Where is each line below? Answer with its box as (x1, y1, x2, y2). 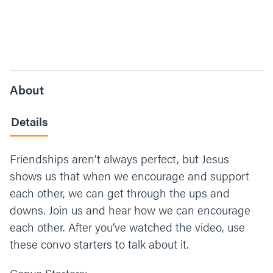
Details (11, 113, 48, 130)
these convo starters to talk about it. (10, 236, 189, 252)
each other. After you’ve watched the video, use (10, 219, 245, 235)
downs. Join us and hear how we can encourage (10, 202, 250, 218)
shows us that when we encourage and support (10, 168, 249, 184)
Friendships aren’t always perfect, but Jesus (10, 151, 229, 167)
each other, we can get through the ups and (10, 185, 230, 201)
